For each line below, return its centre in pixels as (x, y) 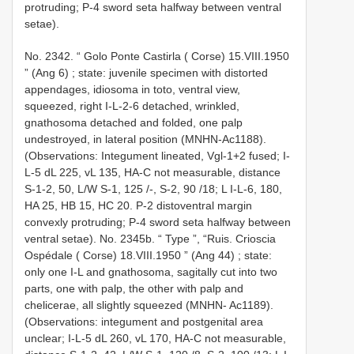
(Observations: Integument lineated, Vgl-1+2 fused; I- (157, 155)
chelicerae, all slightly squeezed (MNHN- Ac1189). (149, 305)
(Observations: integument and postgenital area (144, 321)
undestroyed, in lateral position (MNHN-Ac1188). (145, 139)
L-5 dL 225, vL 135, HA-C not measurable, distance (153, 172)
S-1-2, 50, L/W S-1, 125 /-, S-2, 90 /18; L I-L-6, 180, (153, 188)
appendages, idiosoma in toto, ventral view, (132, 89)
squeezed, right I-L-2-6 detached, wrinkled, (132, 105)
